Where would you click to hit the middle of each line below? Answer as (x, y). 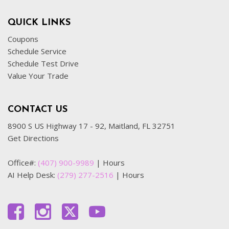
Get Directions (33, 138)
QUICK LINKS (39, 23)
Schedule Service (37, 51)
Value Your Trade (38, 76)
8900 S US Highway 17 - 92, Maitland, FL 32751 (91, 126)
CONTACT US (38, 110)
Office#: (23, 163)
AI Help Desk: (32, 175)
